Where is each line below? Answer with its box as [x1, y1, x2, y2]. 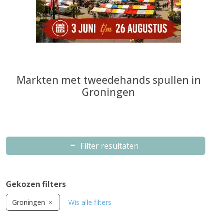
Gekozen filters [6, 179, 66, 189]
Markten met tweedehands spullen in [16, 73, 201, 87]
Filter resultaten [77, 140, 142, 151]
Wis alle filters [68, 198, 111, 207]
